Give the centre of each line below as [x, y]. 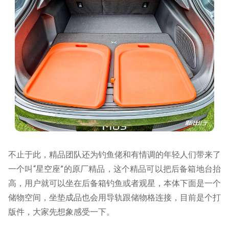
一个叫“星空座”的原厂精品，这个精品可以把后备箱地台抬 [114, 169]
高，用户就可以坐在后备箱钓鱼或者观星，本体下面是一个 [114, 183]
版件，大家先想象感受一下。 [61, 212]
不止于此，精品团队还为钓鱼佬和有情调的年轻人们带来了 [114, 154]
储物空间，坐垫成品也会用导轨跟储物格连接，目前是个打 [114, 197]
